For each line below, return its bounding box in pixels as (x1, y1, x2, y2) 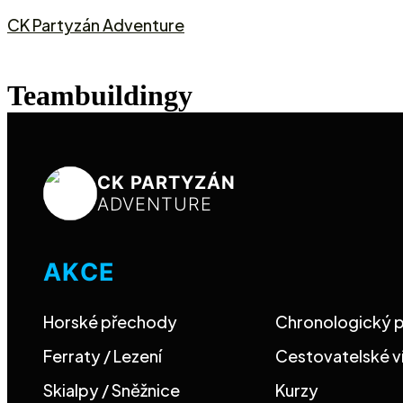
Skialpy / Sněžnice (43, 380, 180, 400)
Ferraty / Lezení (43, 345, 162, 366)
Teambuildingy (7, 79, 193, 112)
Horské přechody (43, 311, 177, 332)
